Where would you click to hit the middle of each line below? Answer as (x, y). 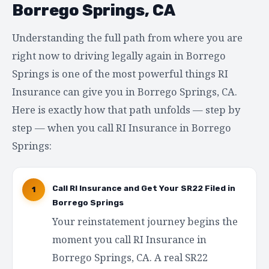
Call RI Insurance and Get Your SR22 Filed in (144, 188)
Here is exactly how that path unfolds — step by (126, 109)
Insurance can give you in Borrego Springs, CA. (125, 91)
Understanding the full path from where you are (127, 37)
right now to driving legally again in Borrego (119, 55)
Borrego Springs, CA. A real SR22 (130, 257)
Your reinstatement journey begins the (145, 221)
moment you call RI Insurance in (129, 239)
